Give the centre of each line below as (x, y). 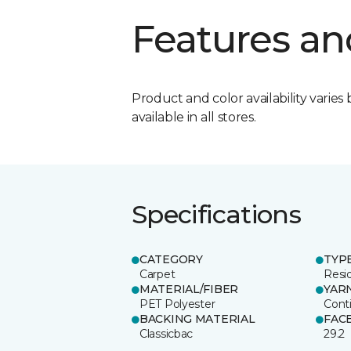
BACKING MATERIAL (197, 318)
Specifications (217, 214)
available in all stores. (194, 117)
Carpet (157, 274)
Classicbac (166, 333)
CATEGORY (171, 259)
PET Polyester (177, 304)
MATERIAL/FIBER (189, 289)
